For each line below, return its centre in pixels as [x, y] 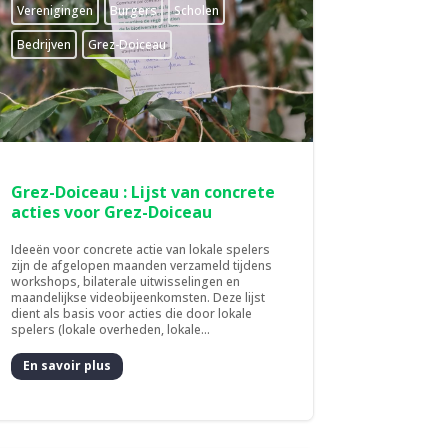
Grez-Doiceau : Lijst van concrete [143, 191]
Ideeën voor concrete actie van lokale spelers [141, 249]
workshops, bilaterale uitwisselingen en [126, 281]
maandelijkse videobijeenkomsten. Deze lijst [138, 297]
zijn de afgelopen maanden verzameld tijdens [142, 265]
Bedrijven [44, 44]
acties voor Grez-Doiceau [112, 211]
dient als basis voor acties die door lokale [132, 313]
